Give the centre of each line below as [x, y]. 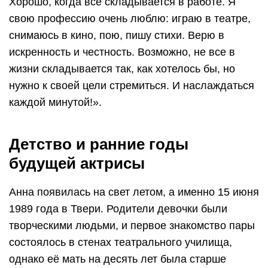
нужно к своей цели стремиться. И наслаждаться [132, 85]
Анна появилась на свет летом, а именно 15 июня [134, 192]
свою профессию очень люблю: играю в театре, [130, 18]
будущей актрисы [77, 163]
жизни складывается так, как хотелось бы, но [122, 68]
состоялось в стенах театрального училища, [121, 242]
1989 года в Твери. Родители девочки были [118, 208]
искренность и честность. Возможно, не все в [122, 52]
